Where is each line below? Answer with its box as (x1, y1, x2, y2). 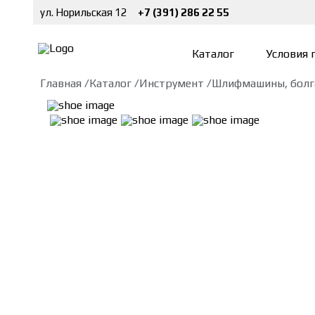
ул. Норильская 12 (40, 6, 127, 18)
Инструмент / (139, 77, 212, 90)
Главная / (39, 77, 89, 90)
